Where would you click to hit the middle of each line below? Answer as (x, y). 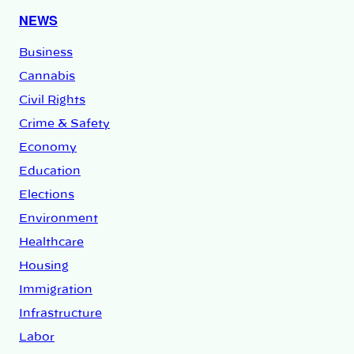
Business (46, 53)
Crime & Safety (64, 124)
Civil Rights (52, 101)
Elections (47, 196)
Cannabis (47, 77)
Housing (44, 267)
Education (50, 172)
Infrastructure (60, 314)
